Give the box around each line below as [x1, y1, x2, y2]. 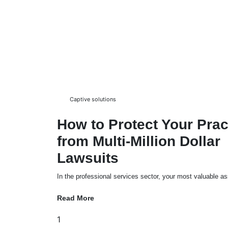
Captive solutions [70, 95, 116, 103]
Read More [57, 193, 94, 202]
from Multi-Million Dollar [57, 133, 220, 149]
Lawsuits [57, 150, 119, 166]
